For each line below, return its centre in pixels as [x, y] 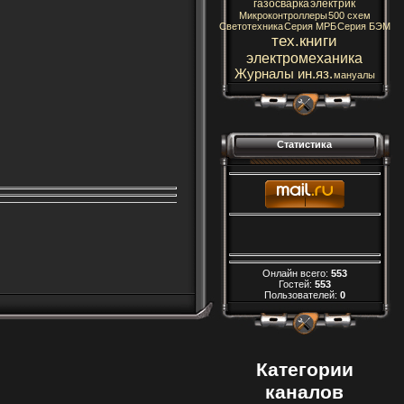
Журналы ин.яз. [283, 74]
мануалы [354, 75]
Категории [304, 370]
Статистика [304, 144]
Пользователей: [302, 295]
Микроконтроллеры [283, 15]
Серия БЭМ [363, 26]
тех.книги [304, 41]
